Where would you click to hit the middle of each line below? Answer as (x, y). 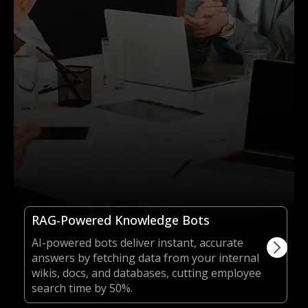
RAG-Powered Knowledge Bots (121, 220)
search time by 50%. (82, 288)
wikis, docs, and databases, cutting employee (146, 273)
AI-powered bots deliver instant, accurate (137, 242)
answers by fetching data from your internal (145, 257)
